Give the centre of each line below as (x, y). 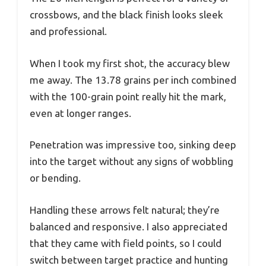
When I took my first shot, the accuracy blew (130, 63)
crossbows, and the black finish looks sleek (126, 15)
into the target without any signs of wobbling (132, 161)
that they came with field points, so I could (126, 243)
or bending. (55, 178)
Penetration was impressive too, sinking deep (133, 145)
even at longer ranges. (80, 113)
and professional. (68, 31)
